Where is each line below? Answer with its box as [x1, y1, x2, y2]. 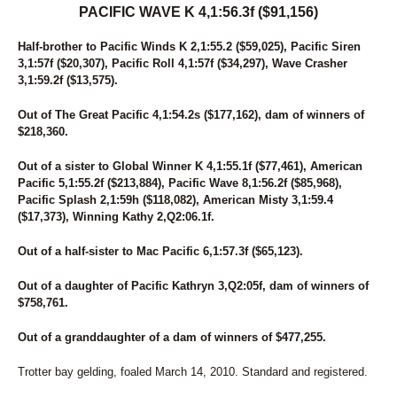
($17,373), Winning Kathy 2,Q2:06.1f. [18, 210, 214, 223]
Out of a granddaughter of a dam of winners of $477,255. [18, 331, 326, 344]
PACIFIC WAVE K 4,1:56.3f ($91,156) [79, 4, 318, 19]
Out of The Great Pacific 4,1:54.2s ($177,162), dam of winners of [18, 108, 364, 121]
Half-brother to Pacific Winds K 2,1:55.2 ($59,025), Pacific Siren [18, 40, 361, 53]
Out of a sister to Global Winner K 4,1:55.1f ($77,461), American [18, 160, 362, 173]
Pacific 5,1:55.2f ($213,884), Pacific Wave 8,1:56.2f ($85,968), [18, 176, 342, 190]
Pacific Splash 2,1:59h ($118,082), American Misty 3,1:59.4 [18, 193, 333, 206]
